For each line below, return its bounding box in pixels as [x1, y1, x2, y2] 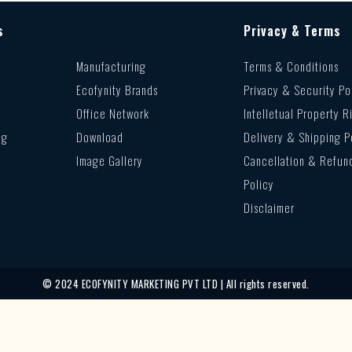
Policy [244, 174, 275, 192]
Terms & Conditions [244, 57, 339, 75]
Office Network [75, 104, 149, 122]
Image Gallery [75, 151, 143, 169]
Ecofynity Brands [75, 80, 158, 98]
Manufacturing [75, 57, 146, 75]
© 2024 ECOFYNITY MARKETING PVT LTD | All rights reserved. [42, 275, 310, 291]
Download [75, 127, 123, 145]
